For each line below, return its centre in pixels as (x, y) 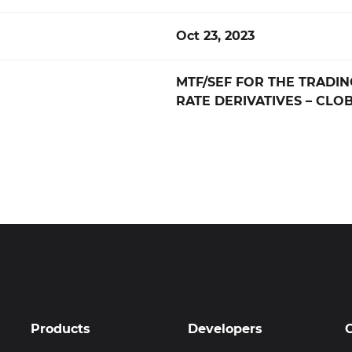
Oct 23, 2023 (215, 36)
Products (60, 329)
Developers (225, 329)
